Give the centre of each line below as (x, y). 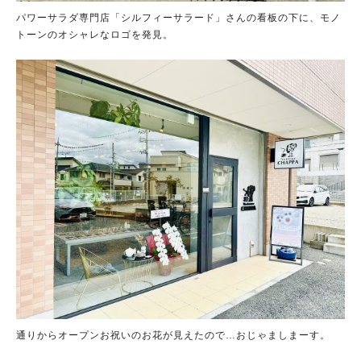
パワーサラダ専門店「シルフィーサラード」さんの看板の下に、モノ (178, 18)
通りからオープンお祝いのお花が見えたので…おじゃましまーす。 (173, 335)
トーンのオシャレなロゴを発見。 (95, 35)
